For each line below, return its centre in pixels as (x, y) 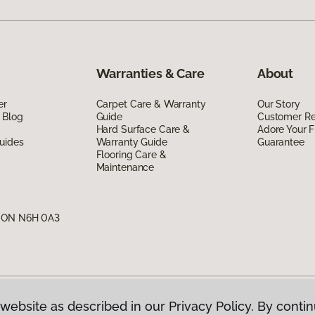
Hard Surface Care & (143, 129)
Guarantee (281, 142)
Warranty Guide (131, 142)
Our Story (278, 104)
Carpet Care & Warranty (151, 104)
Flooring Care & (131, 154)
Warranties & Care (150, 73)
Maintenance (125, 167)
